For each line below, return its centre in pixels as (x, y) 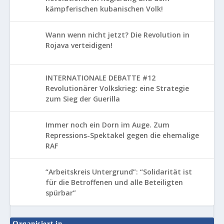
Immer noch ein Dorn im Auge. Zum (107, 124)
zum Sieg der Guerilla (82, 98)
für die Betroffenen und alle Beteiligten (114, 182)
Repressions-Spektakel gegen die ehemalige (122, 135)
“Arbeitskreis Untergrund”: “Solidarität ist (118, 171)
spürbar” (60, 192)
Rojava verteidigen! (79, 45)
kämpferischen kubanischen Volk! (104, 9)
